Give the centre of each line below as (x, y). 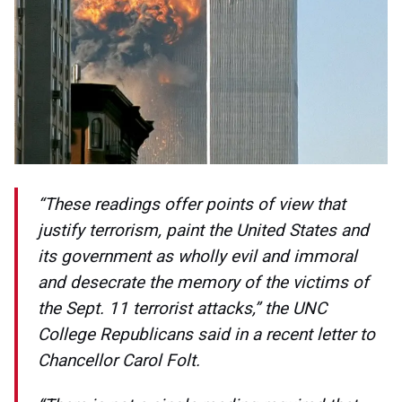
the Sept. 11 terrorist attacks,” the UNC (182, 309)
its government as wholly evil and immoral (197, 257)
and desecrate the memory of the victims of (203, 283)
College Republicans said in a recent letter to (206, 335)
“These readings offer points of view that (192, 205)
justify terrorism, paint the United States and (203, 231)
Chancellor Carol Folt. (119, 361)
